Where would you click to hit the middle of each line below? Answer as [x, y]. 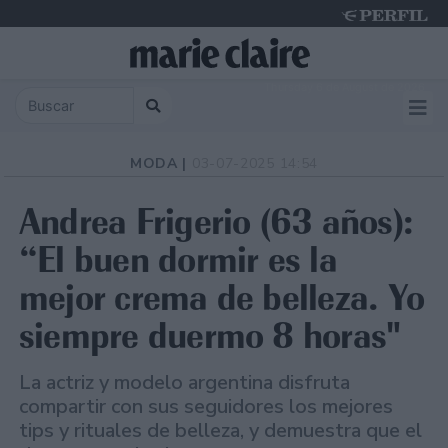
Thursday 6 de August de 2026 [344, 87]
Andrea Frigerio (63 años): [216, 222]
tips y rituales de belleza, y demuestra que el [220, 431]
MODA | [160, 164]
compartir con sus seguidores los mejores [206, 407]
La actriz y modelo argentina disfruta [184, 383]
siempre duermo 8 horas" [210, 336]
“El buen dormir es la [178, 260]
